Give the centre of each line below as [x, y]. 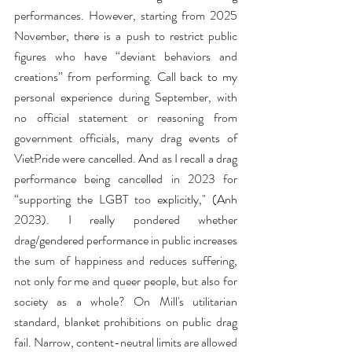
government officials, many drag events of [126, 138]
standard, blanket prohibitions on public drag [126, 322]
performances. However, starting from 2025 [126, 15]
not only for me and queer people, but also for [126, 281]
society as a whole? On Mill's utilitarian [126, 301]
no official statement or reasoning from [126, 117]
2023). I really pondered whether [126, 220]
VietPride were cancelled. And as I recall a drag [126, 158]
